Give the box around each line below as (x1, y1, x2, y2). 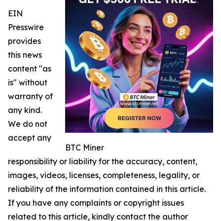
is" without (8, 77, 47, 88)
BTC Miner (65, 143, 104, 153)
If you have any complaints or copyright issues (8, 198, 184, 208)
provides (8, 36, 41, 46)
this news (8, 50, 42, 60)
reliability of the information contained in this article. (8, 184, 206, 194)
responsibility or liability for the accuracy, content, (8, 156, 197, 167)
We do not (8, 119, 47, 129)
